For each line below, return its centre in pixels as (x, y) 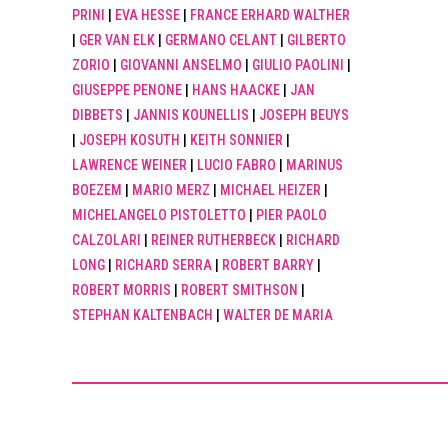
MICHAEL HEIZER (270, 190)
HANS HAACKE (236, 90)
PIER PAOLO (291, 215)
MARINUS (314, 165)
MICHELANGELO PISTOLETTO (159, 215)
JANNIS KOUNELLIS (191, 115)
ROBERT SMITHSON (239, 290)
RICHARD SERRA (163, 265)
